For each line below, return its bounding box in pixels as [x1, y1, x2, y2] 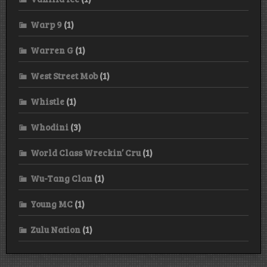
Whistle [30, 95, 64, 107]
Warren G [30, 44, 73, 56]
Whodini [30, 120, 69, 133]
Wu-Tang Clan [30, 172, 92, 184]
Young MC [30, 197, 73, 210]
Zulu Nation [30, 223, 80, 235]
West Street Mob [30, 69, 98, 82]
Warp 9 [30, 18, 62, 30]
